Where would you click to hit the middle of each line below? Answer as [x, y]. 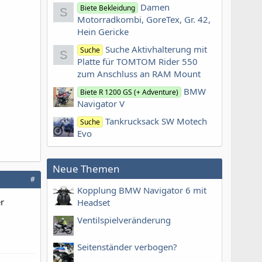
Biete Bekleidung [108, 8]
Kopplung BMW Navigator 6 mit [142, 190]
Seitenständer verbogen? [127, 247]
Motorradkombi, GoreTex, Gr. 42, [144, 19]
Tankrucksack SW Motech [156, 121]
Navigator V [101, 104]
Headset [94, 202]
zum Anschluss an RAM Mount [139, 73]
